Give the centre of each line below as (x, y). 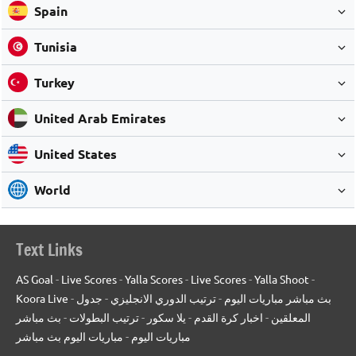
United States (75, 153)
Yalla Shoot (282, 279)
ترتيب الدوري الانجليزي (163, 298)
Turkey (54, 82)
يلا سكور (166, 317)
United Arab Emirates (100, 118)
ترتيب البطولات (104, 317)
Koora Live (42, 298)
